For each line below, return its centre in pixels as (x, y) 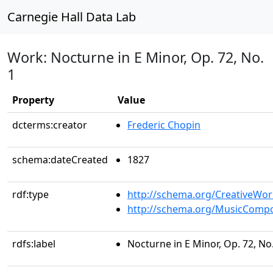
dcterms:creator (50, 125)
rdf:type (30, 194)
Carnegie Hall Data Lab (72, 17)
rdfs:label (34, 244)
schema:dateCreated (60, 160)
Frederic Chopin (164, 125)
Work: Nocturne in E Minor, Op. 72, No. (136, 57)
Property (33, 100)
